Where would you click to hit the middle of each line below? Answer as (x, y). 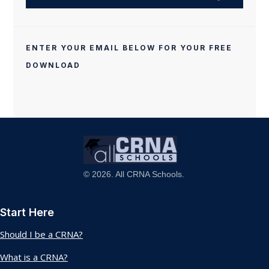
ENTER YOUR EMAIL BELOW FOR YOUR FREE (129, 47)
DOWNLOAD (53, 65)
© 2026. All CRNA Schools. (134, 174)
